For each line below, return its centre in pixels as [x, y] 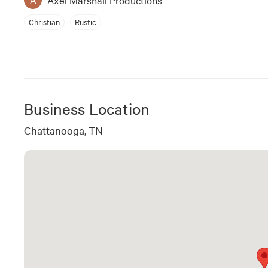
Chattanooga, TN [63, 130]
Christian [44, 22]
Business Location [87, 108]
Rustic [86, 22]
